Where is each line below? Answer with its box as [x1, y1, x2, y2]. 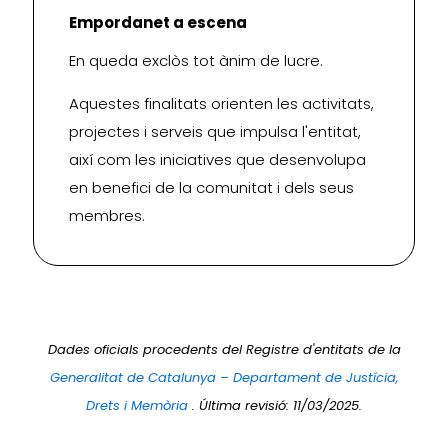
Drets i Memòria [86, 396, 192, 416]
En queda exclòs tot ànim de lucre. [69, 50, 323, 72]
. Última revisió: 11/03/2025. [192, 396, 362, 416]
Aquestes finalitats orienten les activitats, [69, 93, 374, 115]
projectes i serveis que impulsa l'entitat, [69, 121, 361, 143]
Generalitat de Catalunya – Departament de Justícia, [49, 368, 399, 388]
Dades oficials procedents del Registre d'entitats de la [47, 340, 401, 360]
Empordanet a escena [69, 12, 247, 34]
